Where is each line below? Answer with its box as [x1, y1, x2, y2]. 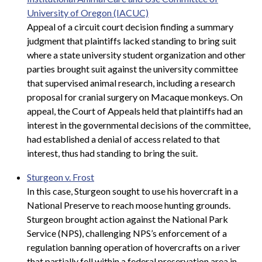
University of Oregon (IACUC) [27, 6, 149, 18]
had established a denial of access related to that [27, 133, 220, 144]
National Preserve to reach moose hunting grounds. [27, 199, 230, 211]
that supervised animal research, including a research [27, 77, 235, 88]
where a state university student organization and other [27, 49, 246, 60]
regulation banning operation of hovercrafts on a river [27, 242, 240, 253]
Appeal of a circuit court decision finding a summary [27, 20, 233, 32]
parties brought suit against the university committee [27, 63, 238, 74]
